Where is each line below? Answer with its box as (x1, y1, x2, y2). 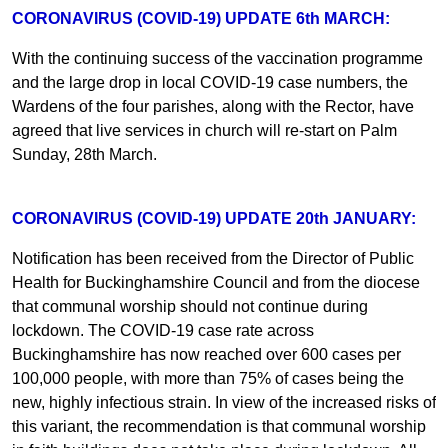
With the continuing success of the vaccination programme (12, 49, 423, 67)
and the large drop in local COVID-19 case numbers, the (12, 73, 408, 91)
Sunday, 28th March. (12, 145, 157, 163)
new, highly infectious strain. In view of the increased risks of (12, 393, 436, 411)
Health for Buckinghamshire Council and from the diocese (12, 273, 420, 291)
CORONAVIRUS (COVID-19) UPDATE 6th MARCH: (12, 9, 390, 27)
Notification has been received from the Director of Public (12, 249, 414, 267)
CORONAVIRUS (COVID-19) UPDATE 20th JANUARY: (12, 209, 416, 227)
